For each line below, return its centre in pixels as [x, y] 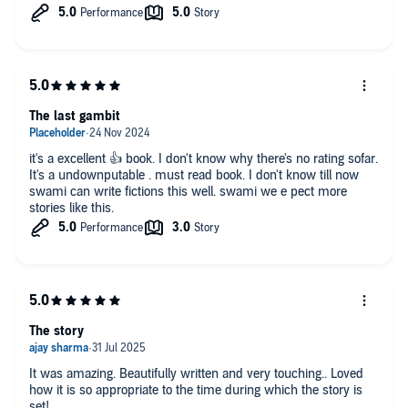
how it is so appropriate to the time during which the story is [196, 390]
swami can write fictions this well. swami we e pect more [188, 191]
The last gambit [75, 116]
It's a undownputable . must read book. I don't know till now [194, 175]
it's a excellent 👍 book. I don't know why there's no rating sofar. [204, 158]
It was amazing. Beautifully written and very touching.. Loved [196, 373]
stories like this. [71, 208]
